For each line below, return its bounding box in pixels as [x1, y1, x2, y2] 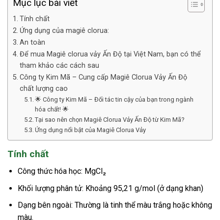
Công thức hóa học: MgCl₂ [17, 166, 106, 176]
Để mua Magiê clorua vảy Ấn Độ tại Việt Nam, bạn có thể [19, 50, 201, 59]
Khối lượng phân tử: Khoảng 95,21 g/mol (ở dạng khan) [17, 183, 203, 193]
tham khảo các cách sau [19, 61, 99, 70]
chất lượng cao [19, 84, 68, 93]
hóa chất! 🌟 [35, 106, 69, 113]
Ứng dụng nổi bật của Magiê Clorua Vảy [35, 126, 146, 134]
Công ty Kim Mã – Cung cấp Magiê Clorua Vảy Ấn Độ [19, 73, 187, 82]
